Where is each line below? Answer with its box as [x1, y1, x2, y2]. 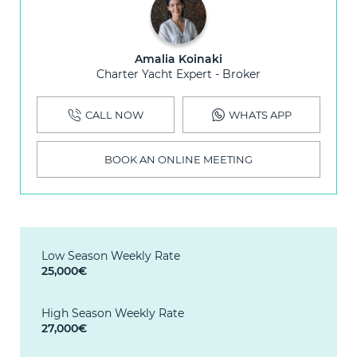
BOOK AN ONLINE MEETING [104, 153, 253, 167]
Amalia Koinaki [135, 51, 222, 66]
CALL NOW [85, 108, 143, 122]
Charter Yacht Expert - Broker [96, 66, 261, 81]
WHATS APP [228, 108, 292, 122]
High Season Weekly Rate [41, 305, 184, 320]
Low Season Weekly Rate [41, 248, 180, 263]
